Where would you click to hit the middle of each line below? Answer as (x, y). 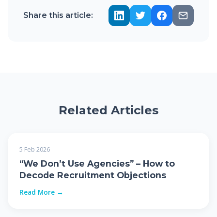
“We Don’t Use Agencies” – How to (97, 163)
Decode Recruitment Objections (93, 175)
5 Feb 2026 (35, 149)
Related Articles (108, 110)
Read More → (41, 192)
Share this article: (58, 15)
